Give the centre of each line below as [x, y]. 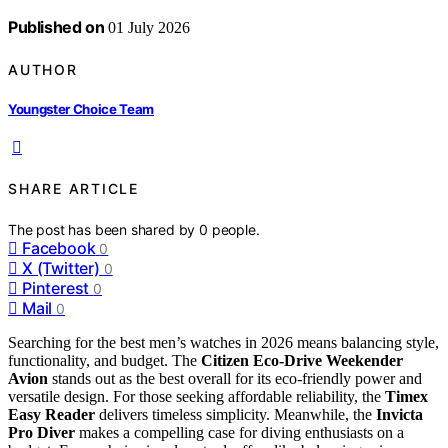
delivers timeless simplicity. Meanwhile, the [235, 414]
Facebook [59, 247]
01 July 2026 [147, 28]
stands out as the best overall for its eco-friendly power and [235, 378]
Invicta [399, 414]
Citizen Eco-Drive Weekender [302, 360]
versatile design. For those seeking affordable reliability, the [196, 396]
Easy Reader [51, 414]
